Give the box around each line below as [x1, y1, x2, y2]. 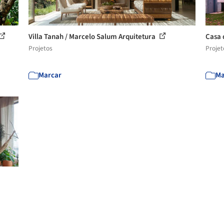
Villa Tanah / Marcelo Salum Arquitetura [28, 31, 157, 42]
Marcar [38, 70, 62, 80]
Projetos [28, 43, 53, 53]
